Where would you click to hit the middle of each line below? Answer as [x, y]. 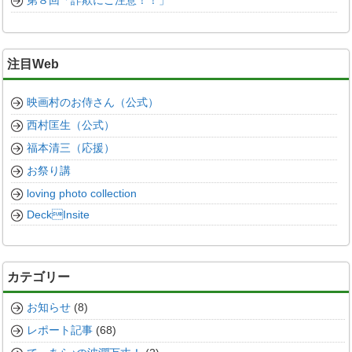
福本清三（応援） [71, 148]
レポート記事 [60, 330]
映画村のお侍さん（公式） [93, 102]
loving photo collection [82, 193]
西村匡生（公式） [71, 125]
